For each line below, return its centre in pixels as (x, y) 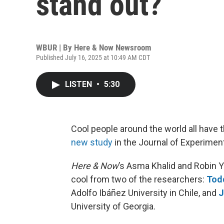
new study (92, 142)
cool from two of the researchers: (139, 179)
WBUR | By (55, 47)
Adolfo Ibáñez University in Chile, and (145, 193)
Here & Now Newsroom (113, 47)
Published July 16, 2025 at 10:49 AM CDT (93, 57)
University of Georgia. (113, 206)
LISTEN (79, 84)
